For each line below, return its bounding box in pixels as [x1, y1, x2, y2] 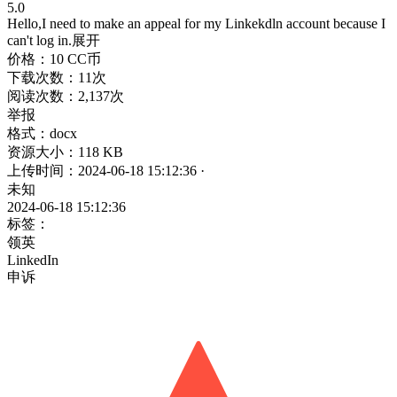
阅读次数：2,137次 [7, 88, 124, 104]
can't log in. [7, 32, 72, 48]
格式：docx [7, 125, 77, 141]
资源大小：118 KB [7, 144, 123, 160]
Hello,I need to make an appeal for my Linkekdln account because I [7, 15, 385, 31]
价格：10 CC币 [7, 51, 101, 66]
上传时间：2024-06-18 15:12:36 [7, 162, 200, 178]
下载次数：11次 [7, 69, 106, 85]
